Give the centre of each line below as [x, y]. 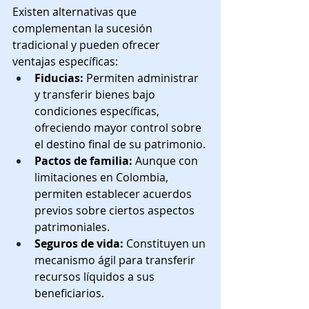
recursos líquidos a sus [96, 276]
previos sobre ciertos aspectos [116, 210]
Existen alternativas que [76, 11]
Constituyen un [166, 243]
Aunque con [167, 160]
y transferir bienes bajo [96, 94]
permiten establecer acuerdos [114, 193]
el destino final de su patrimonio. [120, 144]
